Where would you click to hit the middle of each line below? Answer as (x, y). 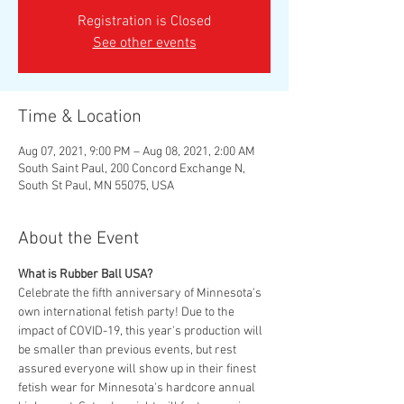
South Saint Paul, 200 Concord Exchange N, (132, 170)
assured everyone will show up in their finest (138, 370)
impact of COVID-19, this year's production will (142, 332)
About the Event (78, 239)
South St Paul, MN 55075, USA (96, 187)
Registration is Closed (144, 22)
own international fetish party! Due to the (128, 313)
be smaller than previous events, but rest (129, 351)
